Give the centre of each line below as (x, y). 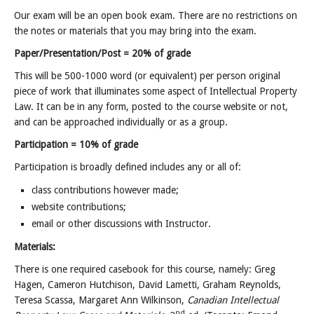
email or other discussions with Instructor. (121, 224)
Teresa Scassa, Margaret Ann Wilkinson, (101, 300)
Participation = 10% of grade (76, 144)
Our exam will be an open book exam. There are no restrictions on (156, 15)
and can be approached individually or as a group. (121, 122)
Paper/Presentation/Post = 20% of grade (102, 53)
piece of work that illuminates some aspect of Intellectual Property (156, 91)
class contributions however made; (105, 190)
